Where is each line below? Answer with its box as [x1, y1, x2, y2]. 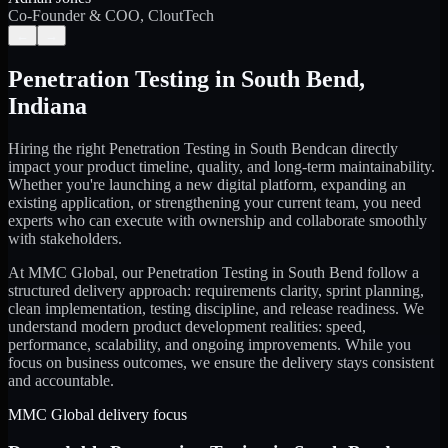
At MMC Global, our [8, 263, 147, 281]
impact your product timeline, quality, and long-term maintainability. [8, 157, 435, 175]
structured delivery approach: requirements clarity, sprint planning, [8, 281, 424, 299]
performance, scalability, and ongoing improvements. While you [8, 335, 411, 353]
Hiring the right [8, 139, 109, 157]
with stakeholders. [8, 229, 122, 247]
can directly [325, 139, 398, 157]
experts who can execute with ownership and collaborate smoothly [8, 211, 427, 229]
